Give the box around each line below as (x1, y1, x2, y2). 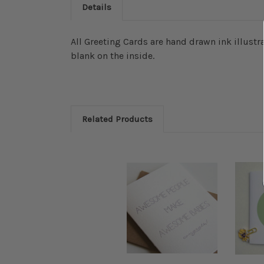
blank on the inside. (71, 50, 154, 61)
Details (82, 2, 111, 12)
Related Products (82, 114, 153, 124)
